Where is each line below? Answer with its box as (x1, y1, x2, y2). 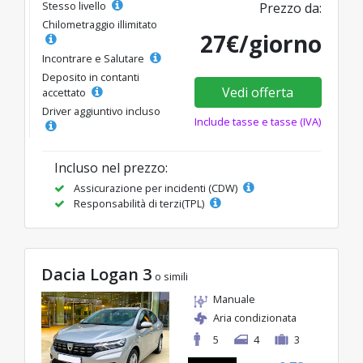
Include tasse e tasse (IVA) (194, 114, 322, 129)
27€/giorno (200, 28, 322, 59)
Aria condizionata (213, 310, 297, 325)
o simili (155, 269, 188, 284)
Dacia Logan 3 (41, 263, 152, 285)
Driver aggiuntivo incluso (42, 104, 160, 118)
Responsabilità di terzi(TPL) (71, 196, 207, 211)
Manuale (213, 292, 255, 306)
